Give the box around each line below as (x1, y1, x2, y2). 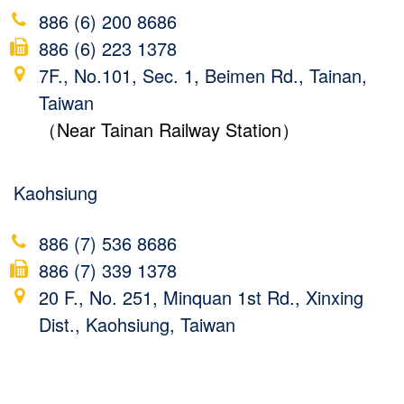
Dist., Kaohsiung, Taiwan (38, 310, 235, 337)
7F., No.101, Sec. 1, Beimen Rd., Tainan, (38, 61, 367, 88)
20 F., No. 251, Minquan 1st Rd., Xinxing (38, 283, 363, 310)
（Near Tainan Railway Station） (38, 115, 299, 142)
